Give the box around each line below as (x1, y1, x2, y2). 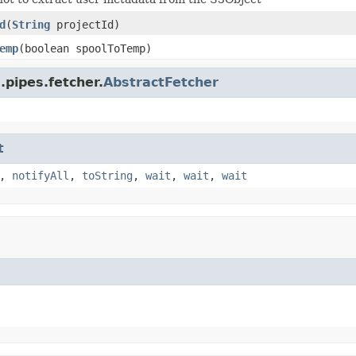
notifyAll (12, 168, 69, 182)
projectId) (50, 17, 120, 31)
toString (82, 168, 133, 182)
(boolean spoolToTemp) (18, 41, 152, 55)
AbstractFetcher (103, 74, 219, 90)
